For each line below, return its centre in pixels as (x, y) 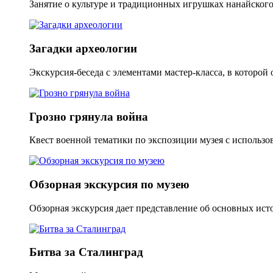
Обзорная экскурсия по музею (109, 184)
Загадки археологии (83, 49)
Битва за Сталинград (86, 252)
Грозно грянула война (89, 116)
